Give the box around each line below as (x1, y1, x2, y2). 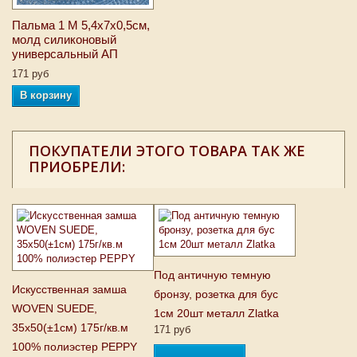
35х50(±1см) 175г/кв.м (12, 321, 128, 334)
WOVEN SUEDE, (12, 302, 97, 315)
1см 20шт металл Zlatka (154, 307, 279, 320)
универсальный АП (12, 47, 118, 61)
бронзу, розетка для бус (154, 288, 278, 300)
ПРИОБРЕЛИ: (29, 157, 125, 176)
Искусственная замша (12, 283, 127, 296)
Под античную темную (154, 269, 271, 281)
